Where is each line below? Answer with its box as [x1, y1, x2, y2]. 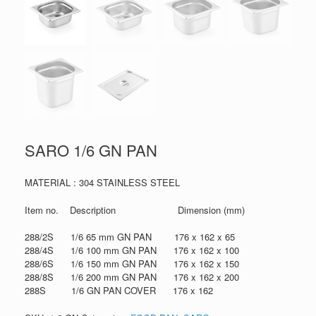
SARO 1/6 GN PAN [25, 139, 157, 162]
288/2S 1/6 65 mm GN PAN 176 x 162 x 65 [25, 230, 235, 244]
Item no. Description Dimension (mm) [25, 202, 245, 217]
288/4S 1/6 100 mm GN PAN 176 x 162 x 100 [25, 243, 239, 257]
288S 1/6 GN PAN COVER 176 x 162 [25, 284, 213, 298]
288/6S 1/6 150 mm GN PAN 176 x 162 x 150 [25, 257, 239, 271]
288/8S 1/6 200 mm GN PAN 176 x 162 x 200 [25, 270, 239, 284]
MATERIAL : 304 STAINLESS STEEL [25, 176, 180, 190]
